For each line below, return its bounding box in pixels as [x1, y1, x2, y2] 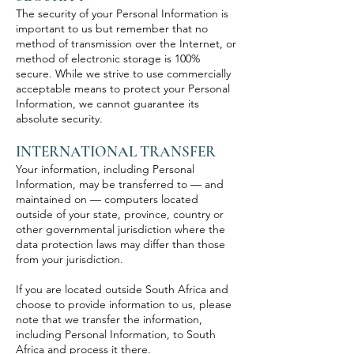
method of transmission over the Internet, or [16, 36, 236, 51]
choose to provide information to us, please [16, 297, 232, 311]
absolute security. [16, 111, 103, 126]
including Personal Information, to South [16, 327, 216, 341]
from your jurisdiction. [16, 252, 123, 266]
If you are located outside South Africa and [16, 282, 228, 296]
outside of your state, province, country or [16, 207, 224, 221]
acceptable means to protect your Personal [16, 81, 230, 96]
